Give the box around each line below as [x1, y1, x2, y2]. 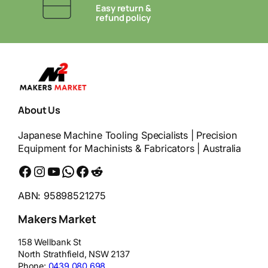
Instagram [32, 162, 44, 179]
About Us [18, 103, 61, 117]
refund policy [96, 11, 151, 24]
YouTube [46, 162, 54, 179]
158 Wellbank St [18, 236, 81, 248]
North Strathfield [18, 248, 84, 260]
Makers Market [18, 211, 96, 227]
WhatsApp [60, 162, 69, 179]
